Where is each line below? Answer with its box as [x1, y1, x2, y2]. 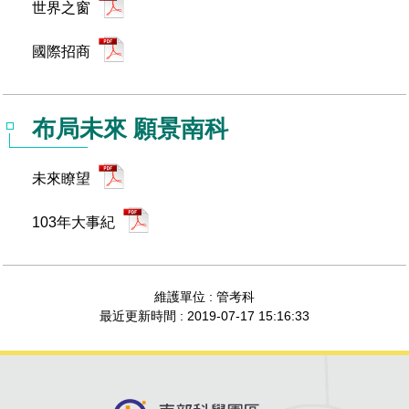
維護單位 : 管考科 [154, 289, 255, 304]
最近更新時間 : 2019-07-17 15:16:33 [100, 309, 309, 323]
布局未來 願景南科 [32, 115, 228, 142]
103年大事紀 [32, 215, 119, 230]
